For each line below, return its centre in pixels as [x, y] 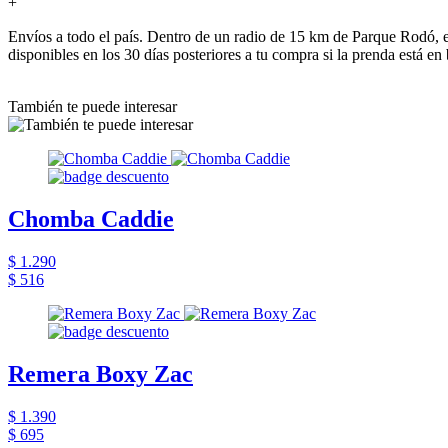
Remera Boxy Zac [100, 373]
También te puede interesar [92, 106]
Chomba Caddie [91, 218]
